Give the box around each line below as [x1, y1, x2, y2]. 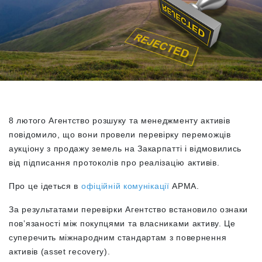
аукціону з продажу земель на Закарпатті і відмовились [9, 144, 242, 153]
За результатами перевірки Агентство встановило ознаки [9, 205, 249, 214]
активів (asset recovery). [9, 247, 111, 256]
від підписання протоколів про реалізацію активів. [9, 158, 220, 167]
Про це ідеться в [9, 181, 81, 191]
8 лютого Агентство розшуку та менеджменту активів [9, 116, 230, 125]
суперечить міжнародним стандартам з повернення [9, 233, 227, 242]
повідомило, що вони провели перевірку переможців [9, 130, 231, 139]
